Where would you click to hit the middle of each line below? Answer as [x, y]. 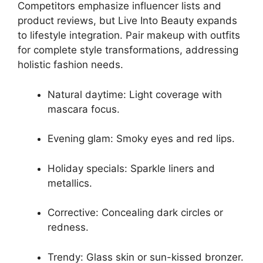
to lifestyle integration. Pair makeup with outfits [129, 35]
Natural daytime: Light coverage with [135, 94]
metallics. [70, 183]
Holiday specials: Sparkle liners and [131, 168]
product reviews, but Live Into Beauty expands [127, 21]
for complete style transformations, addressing [128, 50]
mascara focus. [84, 109]
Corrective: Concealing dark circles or [135, 213]
